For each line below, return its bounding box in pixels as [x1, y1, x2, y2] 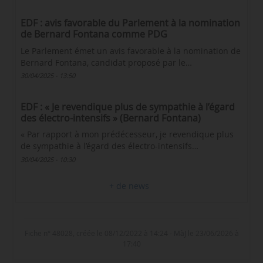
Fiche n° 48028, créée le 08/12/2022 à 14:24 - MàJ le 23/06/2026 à [24, 228, 239, 238]
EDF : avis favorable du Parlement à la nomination [21, 16, 241, 30]
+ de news [109, 180, 154, 191]
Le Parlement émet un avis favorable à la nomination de [21, 45, 241, 56]
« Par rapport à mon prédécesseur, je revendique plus [21, 129, 234, 140]
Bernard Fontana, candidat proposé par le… [21, 57, 193, 68]
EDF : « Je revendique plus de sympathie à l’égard [21, 100, 235, 113]
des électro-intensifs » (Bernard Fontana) [21, 111, 201, 124]
